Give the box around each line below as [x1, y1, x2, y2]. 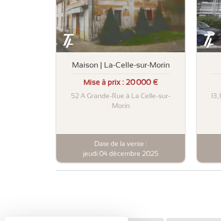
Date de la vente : [94, 139, 147, 147]
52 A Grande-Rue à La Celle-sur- [71, 92, 171, 100]
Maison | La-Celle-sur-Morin [72, 60, 170, 70]
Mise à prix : [83, 78, 126, 87]
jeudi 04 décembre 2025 [83, 149, 158, 157]
